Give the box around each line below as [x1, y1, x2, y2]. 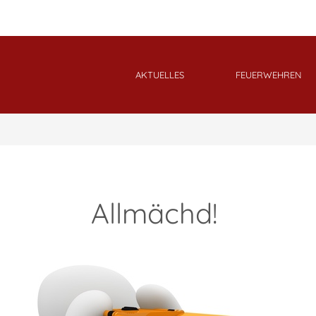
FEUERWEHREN [236, 69, 302, 80]
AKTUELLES [135, 69, 184, 80]
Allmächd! [91, 195, 225, 231]
